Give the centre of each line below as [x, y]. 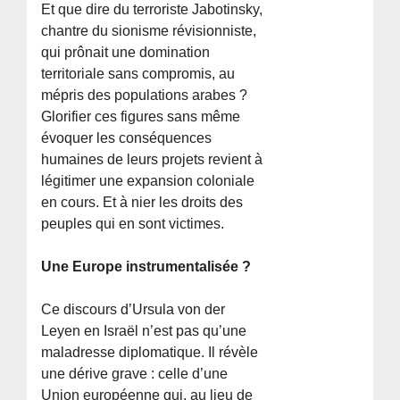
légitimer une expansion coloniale [148, 180]
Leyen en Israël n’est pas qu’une [144, 330]
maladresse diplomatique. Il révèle [150, 352]
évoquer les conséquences [127, 137]
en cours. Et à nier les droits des [142, 202]
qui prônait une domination [126, 52]
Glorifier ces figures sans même [141, 116]
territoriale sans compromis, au [138, 73]
